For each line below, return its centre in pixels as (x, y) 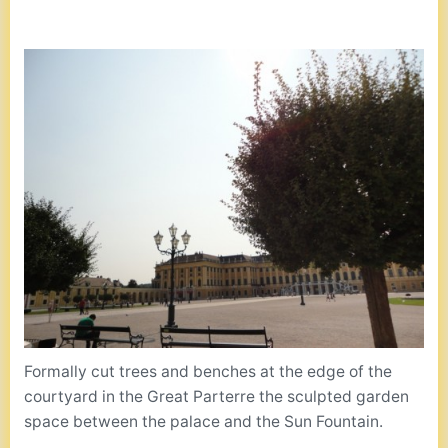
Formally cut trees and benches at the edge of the (208, 371)
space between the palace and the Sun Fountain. (204, 421)
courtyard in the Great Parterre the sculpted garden (217, 396)
